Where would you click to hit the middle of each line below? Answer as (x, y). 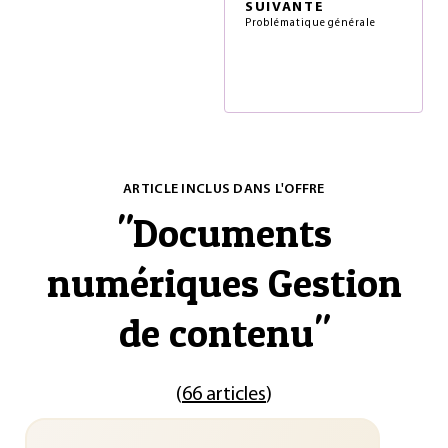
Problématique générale (311, 23)
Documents (232, 232)
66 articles (224, 395)
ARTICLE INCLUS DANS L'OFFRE (224, 189)
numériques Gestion (224, 282)
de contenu (216, 332)
